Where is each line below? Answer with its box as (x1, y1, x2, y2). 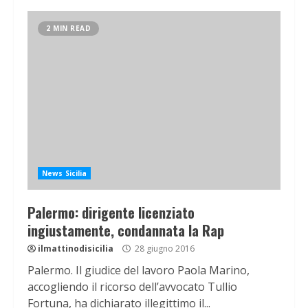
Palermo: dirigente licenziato (27, 202, 195, 223)
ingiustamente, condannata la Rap (27, 220, 224, 241)
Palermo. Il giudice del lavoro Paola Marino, (27, 263, 250, 278)
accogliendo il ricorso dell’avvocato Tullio (27, 279, 237, 295)
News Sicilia (42, 168, 87, 179)
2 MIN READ (46, 23, 91, 34)
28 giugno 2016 (133, 243, 195, 255)
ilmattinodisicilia (38, 243, 113, 255)
